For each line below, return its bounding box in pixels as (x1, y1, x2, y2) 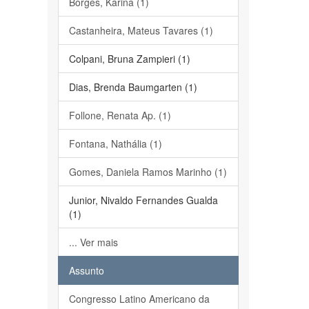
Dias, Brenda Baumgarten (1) (68, 80, 197, 94)
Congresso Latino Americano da (68, 292, 210, 306)
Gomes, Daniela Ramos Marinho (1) (68, 165, 227, 179)
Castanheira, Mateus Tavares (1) (68, 23, 213, 37)
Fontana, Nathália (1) (68, 137, 162, 150)
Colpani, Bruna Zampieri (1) (68, 52, 190, 66)
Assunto (68, 263, 104, 277)
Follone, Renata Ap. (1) (68, 108, 171, 122)
